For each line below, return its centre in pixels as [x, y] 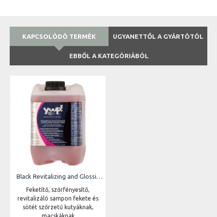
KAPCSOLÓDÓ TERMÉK [59, 36]
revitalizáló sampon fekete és [58, 198]
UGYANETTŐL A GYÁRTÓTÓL [158, 36]
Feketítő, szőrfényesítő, [58, 190]
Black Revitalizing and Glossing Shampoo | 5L [100, 176]
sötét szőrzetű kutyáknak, [58, 207]
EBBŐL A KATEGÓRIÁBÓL [109, 56]
